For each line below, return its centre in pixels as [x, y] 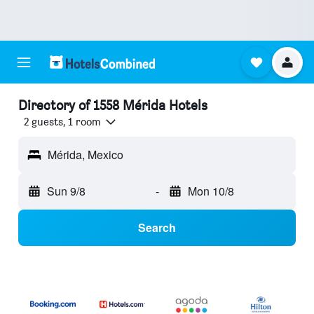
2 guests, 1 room [62, 122]
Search [157, 228]
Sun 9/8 [66, 191]
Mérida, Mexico [86, 155]
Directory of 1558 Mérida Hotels [113, 105]
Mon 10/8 [211, 191]
